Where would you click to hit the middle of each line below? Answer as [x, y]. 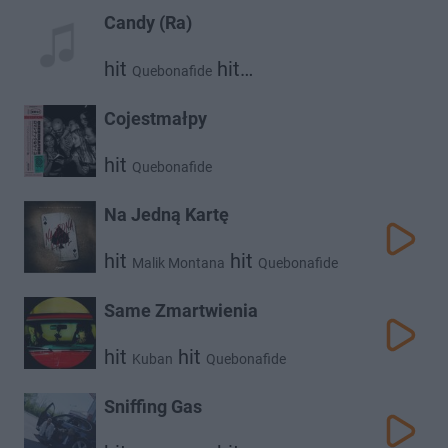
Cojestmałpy [155, 118]
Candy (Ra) [148, 22]
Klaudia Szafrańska [164, 91]
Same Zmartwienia [181, 310]
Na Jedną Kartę [166, 214]
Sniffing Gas [153, 406]
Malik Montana [178, 263]
